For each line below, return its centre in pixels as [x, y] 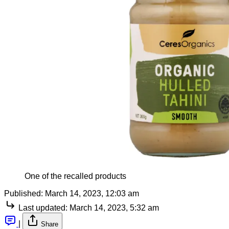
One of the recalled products [75, 176]
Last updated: [43, 208]
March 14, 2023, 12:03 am [92, 193]
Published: [24, 193]
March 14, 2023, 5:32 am [114, 208]
